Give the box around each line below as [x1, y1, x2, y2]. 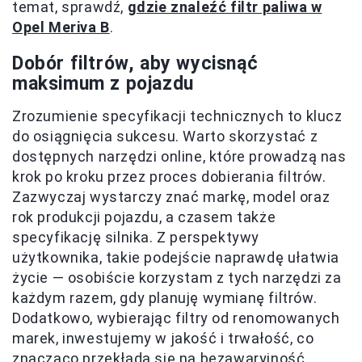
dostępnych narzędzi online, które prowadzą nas [12, 148, 347, 166]
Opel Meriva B [12, 19, 110, 36]
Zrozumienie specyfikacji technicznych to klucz [12, 107, 343, 125]
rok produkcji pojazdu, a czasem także [12, 208, 276, 226]
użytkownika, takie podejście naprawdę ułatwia [12, 249, 340, 267]
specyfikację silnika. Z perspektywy [12, 229, 260, 246]
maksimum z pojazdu [12, 73, 194, 95]
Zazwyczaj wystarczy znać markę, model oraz [12, 188, 330, 206]
